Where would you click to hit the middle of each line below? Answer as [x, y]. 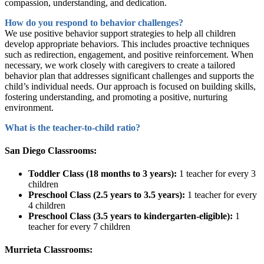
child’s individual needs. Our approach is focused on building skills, [130, 86]
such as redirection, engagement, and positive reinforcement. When [129, 54]
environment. [29, 107]
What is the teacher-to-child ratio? [72, 127]
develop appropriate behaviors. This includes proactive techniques [127, 44]
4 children [47, 206]
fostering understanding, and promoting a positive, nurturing [116, 97]
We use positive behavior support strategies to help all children [120, 33]
